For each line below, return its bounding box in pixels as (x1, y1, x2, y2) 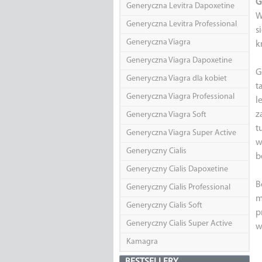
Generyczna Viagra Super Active (126, 129, 236, 138)
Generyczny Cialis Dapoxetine (126, 165, 228, 174)
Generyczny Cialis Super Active (126, 219, 232, 229)
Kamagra (126, 237, 158, 247)
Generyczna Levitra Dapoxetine (126, 2, 235, 11)
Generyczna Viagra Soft (126, 111, 206, 120)
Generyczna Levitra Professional (126, 20, 237, 29)
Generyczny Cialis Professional (126, 183, 230, 192)
